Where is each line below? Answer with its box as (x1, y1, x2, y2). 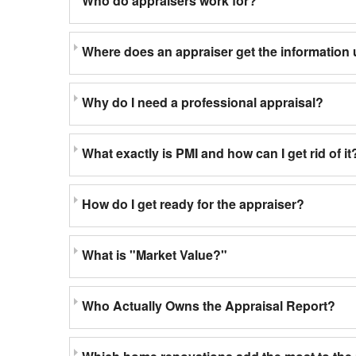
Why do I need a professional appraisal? (82, 93, 323, 111)
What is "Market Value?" (82, 246, 227, 264)
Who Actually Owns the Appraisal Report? (82, 296, 335, 315)
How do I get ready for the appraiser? (82, 195, 304, 213)
